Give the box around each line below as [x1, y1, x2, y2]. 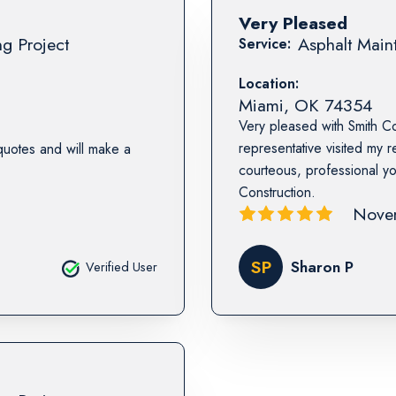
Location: [238, 72, 299, 94]
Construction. [238, 182, 316, 203]
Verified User [86, 257, 158, 276]
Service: [238, 33, 291, 54]
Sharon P [291, 255, 354, 278]
